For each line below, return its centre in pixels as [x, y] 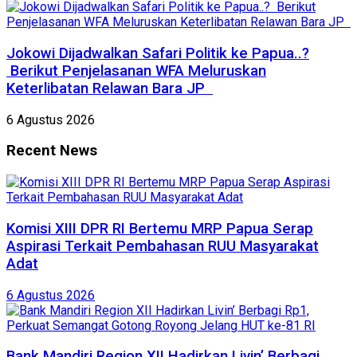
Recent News [52, 151]
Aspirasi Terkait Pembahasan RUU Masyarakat [163, 246]
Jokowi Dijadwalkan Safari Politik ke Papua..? [158, 53]
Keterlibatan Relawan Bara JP [110, 88]
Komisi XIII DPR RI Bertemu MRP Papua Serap [160, 228]
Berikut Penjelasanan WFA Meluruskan [136, 71]
